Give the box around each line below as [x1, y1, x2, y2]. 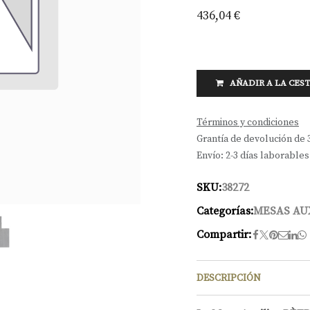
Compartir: [197, 228, 251, 241]
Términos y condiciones [197, 116, 299, 129]
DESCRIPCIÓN [197, 271, 261, 284]
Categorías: [197, 204, 253, 218]
